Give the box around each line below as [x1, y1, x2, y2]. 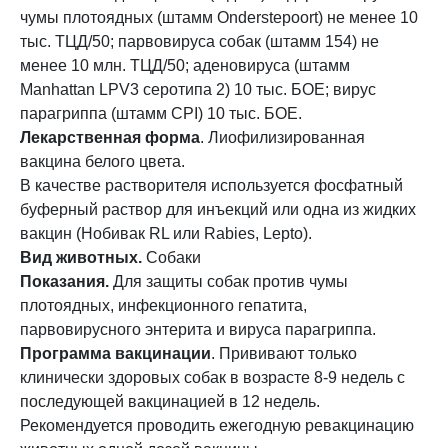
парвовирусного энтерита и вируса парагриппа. [20, 321, 376, 338]
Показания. [20, 273, 109, 290]
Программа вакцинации [20, 345, 211, 362]
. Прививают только [211, 345, 357, 362]
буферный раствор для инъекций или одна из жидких [20, 201, 416, 218]
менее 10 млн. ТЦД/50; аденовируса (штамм [20, 57, 350, 74]
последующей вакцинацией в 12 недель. [20, 393, 320, 410]
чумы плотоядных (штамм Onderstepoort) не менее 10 [20, 9, 418, 26]
